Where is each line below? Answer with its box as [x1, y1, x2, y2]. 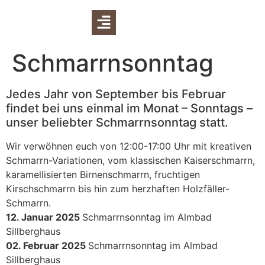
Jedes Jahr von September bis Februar [6, 87, 226, 101]
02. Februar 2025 [6, 240, 88, 251]
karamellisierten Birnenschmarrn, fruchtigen [6, 169, 200, 180]
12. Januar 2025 [6, 211, 82, 223]
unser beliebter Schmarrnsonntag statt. [6, 115, 228, 130]
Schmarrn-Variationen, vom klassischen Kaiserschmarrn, [6, 154, 255, 166]
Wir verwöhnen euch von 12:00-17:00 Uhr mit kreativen [6, 140, 251, 152]
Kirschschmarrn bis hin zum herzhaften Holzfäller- [6, 183, 230, 195]
